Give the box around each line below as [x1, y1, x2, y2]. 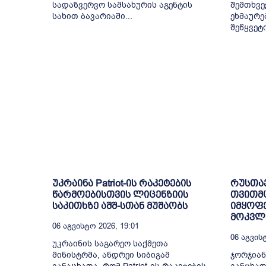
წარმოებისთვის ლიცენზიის [52, 189, 188, 200]
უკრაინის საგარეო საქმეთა [52, 238, 168, 250]
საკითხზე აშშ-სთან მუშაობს [52, 201, 188, 211]
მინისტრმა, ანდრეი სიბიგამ [52, 249, 172, 261]
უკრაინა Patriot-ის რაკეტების [52, 178, 191, 189]
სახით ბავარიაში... [52, 10, 132, 22]
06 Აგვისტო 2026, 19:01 [52, 221, 139, 232]
